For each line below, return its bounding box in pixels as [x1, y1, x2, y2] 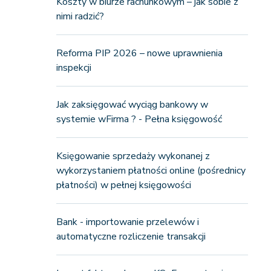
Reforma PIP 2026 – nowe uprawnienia [56, 47, 223, 60]
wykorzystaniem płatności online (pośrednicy [56, 164, 246, 177]
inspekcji [56, 61, 91, 74]
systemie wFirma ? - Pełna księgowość [56, 113, 222, 126]
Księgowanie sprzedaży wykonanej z [56, 149, 210, 163]
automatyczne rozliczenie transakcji [56, 230, 206, 243]
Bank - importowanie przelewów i [56, 215, 199, 229]
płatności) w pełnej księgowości [56, 178, 191, 192]
